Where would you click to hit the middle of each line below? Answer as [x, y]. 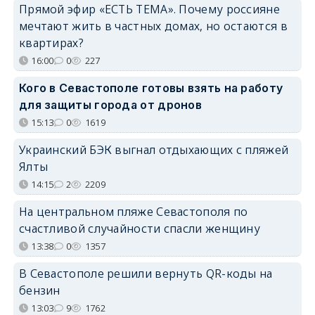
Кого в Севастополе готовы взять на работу [151, 88]
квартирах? [51, 43]
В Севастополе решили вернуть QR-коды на [146, 273]
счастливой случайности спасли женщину [140, 228]
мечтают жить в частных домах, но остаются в [153, 26]
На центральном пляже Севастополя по [133, 211]
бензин [39, 290]
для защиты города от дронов [110, 104]
